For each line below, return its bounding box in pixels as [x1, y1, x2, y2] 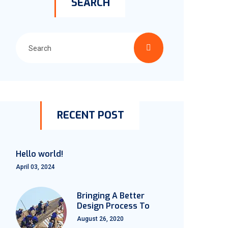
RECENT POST [56, 108, 124, 122]
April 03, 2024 [16, 163, 55, 170]
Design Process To [77, 201, 150, 211]
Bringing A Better [77, 190, 145, 201]
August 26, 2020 [77, 215, 124, 222]
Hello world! [16, 149, 63, 159]
